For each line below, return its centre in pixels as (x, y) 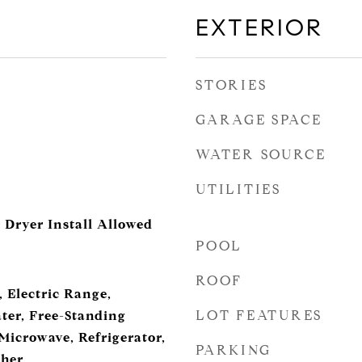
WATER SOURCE (261, 155)
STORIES (232, 85)
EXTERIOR (259, 27)
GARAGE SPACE (259, 120)
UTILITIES (238, 189)
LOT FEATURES (259, 316)
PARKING (234, 350)
